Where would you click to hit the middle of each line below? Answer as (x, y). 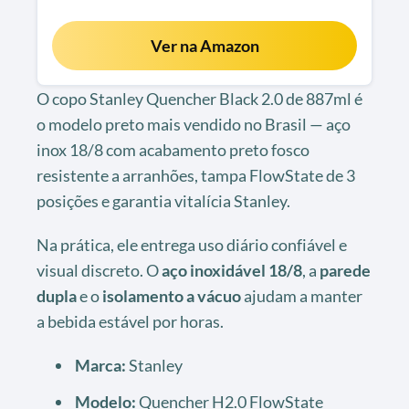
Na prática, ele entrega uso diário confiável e (192, 244)
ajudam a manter (302, 295)
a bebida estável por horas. (130, 321)
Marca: (100, 365)
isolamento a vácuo (172, 295)
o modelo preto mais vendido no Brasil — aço (194, 124)
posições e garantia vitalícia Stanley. (163, 200)
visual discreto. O (99, 270)
